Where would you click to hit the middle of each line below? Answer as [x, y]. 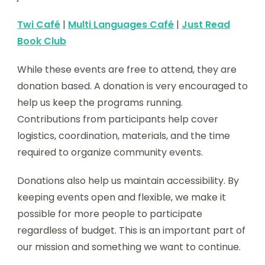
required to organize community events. [110, 152]
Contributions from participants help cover [118, 119]
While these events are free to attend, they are [127, 69]
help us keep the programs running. [100, 102]
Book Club [42, 41]
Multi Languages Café [121, 24]
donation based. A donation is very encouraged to [132, 86]
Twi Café [39, 24]
